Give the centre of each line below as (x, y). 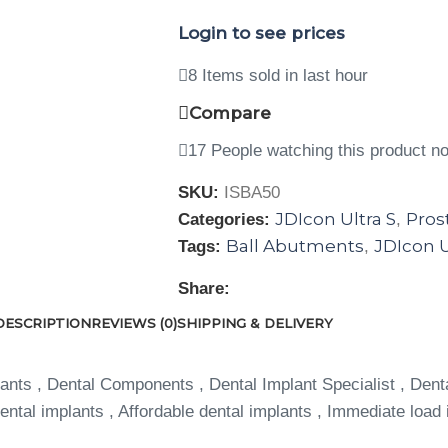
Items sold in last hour (284, 75)
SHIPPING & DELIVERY (254, 323)
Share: (203, 288)
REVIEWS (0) (133, 323)
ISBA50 (251, 192)
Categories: (223, 219)
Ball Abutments (294, 246)
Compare (229, 112)
